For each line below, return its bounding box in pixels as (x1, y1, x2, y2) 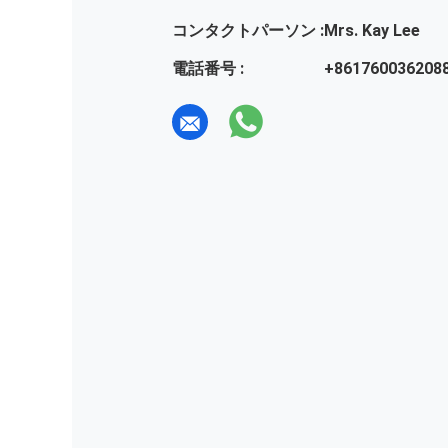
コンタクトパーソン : (172, 21, 324, 40)
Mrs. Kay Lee (324, 21, 420, 40)
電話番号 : (172, 59, 244, 78)
